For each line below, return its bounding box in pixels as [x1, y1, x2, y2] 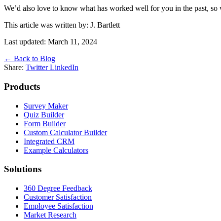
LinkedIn [50, 63, 78, 72]
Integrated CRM [24, 137, 74, 146]
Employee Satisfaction [24, 201, 93, 210]
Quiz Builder [24, 110, 64, 119]
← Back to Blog [4, 54, 55, 63]
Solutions [4, 164, 41, 175]
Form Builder [24, 119, 66, 128]
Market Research [24, 210, 76, 219]
